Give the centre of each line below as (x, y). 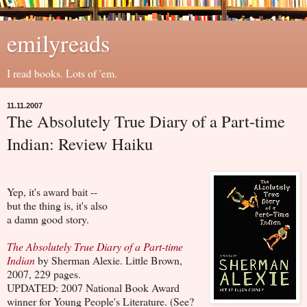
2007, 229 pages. (44, 273)
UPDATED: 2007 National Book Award (93, 287)
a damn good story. (48, 219)
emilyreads (58, 43)
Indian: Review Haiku (80, 144)
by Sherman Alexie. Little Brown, (109, 260)
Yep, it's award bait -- (52, 191)
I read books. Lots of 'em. (62, 73)
